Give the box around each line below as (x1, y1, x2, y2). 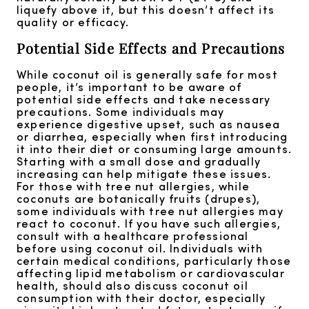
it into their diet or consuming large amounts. (17, 140, 292, 157)
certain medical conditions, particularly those (17, 252, 292, 268)
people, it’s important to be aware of (17, 78, 242, 94)
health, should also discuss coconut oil (17, 277, 248, 293)
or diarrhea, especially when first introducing (17, 128, 288, 144)
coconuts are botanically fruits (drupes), (17, 190, 261, 206)
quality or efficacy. (17, 14, 129, 30)
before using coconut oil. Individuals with (17, 239, 263, 256)
